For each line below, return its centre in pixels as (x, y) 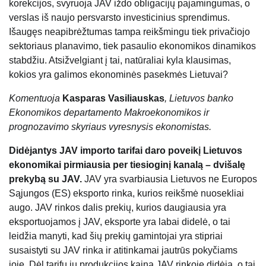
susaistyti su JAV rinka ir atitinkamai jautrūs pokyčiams (123, 251)
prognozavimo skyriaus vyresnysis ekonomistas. (110, 127)
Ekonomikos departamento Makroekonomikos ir (109, 113)
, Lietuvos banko (199, 99)
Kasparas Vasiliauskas (113, 99)
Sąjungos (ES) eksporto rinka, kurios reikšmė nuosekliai (126, 194)
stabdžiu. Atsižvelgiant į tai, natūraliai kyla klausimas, (120, 61)
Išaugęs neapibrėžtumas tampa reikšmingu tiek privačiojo (129, 32)
